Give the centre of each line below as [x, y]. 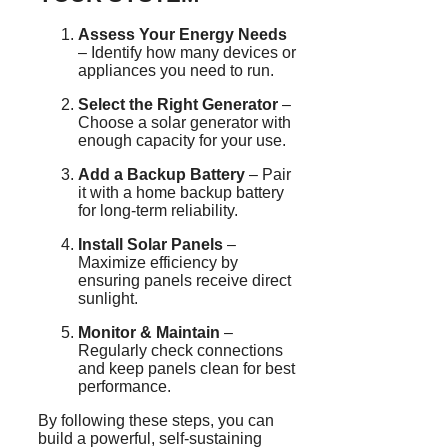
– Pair [268, 175]
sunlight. [108, 299]
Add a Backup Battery [161, 175]
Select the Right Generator [178, 105]
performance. [124, 387]
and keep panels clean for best [186, 369]
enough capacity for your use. [182, 141]
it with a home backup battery [181, 193]
